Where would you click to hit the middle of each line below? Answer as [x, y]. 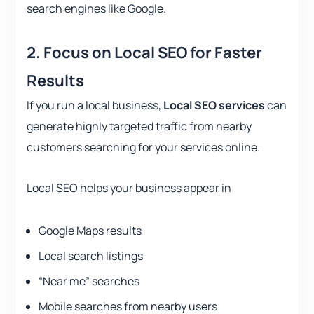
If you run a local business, [95, 105]
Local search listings [91, 256]
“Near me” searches [89, 281]
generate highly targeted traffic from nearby [139, 127]
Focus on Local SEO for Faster [153, 53]
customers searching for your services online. [143, 148]
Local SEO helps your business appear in [129, 188]
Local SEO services [214, 105]
